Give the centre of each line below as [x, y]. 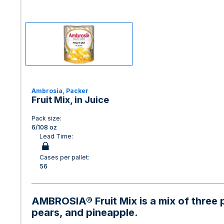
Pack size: [46, 118]
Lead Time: [56, 136]
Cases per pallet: [64, 157]
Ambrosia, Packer [60, 91]
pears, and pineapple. [85, 212]
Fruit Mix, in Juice [70, 100]
